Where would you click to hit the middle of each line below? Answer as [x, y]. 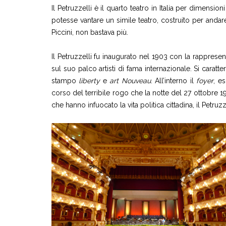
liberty [90, 81]
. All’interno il [174, 81]
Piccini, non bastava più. [90, 33]
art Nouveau [130, 81]
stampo [65, 81]
